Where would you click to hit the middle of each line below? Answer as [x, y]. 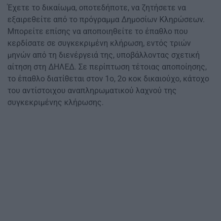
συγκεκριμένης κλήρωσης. [55, 103]
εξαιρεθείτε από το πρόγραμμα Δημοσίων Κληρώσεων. [106, 20]
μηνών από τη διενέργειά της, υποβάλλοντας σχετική [104, 55]
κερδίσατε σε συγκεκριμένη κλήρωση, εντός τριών [99, 43]
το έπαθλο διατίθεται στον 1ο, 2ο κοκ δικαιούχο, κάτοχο [108, 79]
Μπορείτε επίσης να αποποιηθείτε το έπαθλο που [98, 32]
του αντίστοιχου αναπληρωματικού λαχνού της [92, 91]
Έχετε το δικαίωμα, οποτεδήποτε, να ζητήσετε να [97, 8]
